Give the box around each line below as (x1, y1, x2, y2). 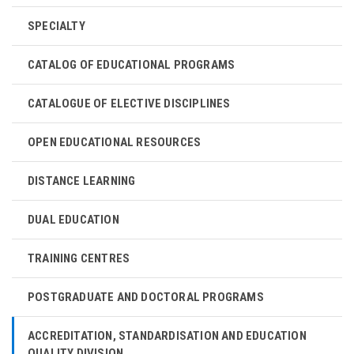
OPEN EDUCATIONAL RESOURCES (28, 135, 201, 149)
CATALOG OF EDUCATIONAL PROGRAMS (28, 58, 235, 72)
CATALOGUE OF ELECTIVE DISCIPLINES (28, 96, 231, 111)
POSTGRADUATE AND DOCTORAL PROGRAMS (28, 290, 264, 304)
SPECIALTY (28, 19, 85, 33)
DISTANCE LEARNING (28, 174, 136, 188)
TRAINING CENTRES (28, 251, 130, 265)
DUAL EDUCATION (28, 213, 119, 227)
